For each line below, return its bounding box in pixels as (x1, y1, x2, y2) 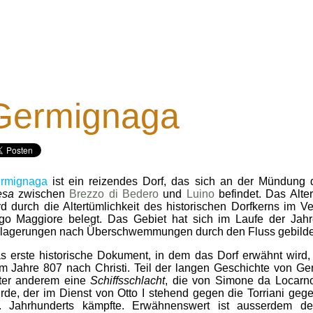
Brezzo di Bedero (69, 188, 159, 200)
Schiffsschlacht (90, 275, 166, 286)
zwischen (13, 188, 70, 200)
